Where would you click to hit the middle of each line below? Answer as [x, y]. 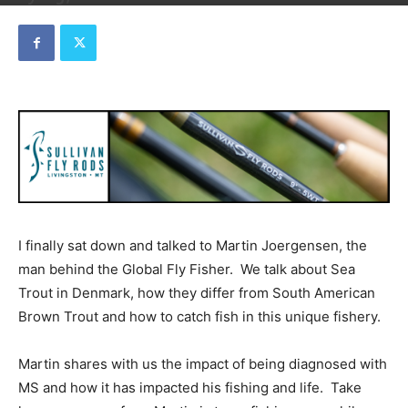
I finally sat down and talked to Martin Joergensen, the [193, 245]
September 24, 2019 [124, 20]
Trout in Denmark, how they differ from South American [197, 293]
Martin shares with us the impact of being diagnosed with [203, 364]
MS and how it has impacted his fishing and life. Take [190, 388]
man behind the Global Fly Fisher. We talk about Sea [187, 269]
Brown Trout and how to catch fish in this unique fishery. [199, 316]
